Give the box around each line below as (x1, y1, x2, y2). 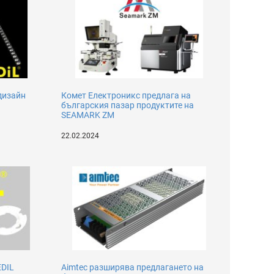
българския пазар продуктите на (61, 100, 194, 110)
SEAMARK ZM (61, 110, 115, 120)
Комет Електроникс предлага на (61, 91, 191, 100)
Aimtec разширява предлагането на (61, 262, 204, 272)
